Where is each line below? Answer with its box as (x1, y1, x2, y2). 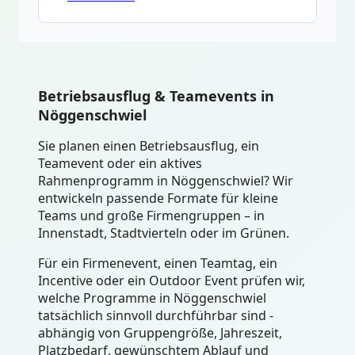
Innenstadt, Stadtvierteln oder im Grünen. (38, 224, 289, 242)
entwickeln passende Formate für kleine (38, 189, 278, 208)
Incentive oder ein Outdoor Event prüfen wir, (38, 272, 305, 290)
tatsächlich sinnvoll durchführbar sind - (38, 307, 273, 325)
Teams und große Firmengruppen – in (38, 207, 265, 225)
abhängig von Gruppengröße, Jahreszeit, (38, 324, 282, 342)
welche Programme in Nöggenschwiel (38, 289, 266, 307)
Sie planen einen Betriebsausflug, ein (38, 137, 259, 155)
